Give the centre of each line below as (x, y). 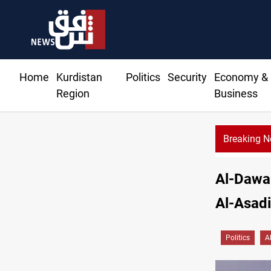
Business (236, 94)
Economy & (241, 77)
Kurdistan (79, 77)
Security (187, 77)
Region (73, 94)
